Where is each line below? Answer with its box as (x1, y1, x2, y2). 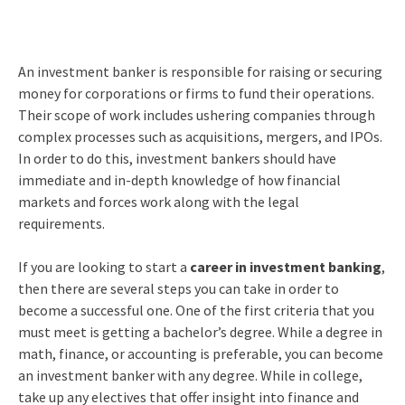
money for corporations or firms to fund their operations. (17, 83, 374, 102)
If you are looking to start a (17, 257, 190, 276)
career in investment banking (189, 257, 381, 276)
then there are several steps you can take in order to (17, 278, 339, 297)
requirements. (17, 213, 105, 232)
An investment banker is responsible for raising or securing (17, 61, 382, 80)
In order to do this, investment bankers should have (17, 148, 336, 167)
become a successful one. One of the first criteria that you (17, 300, 374, 319)
